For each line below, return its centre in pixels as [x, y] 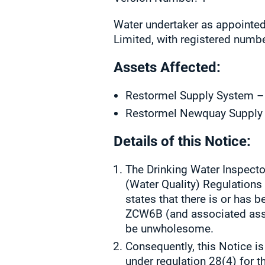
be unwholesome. [169, 229]
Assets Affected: [167, 67]
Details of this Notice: [182, 141]
